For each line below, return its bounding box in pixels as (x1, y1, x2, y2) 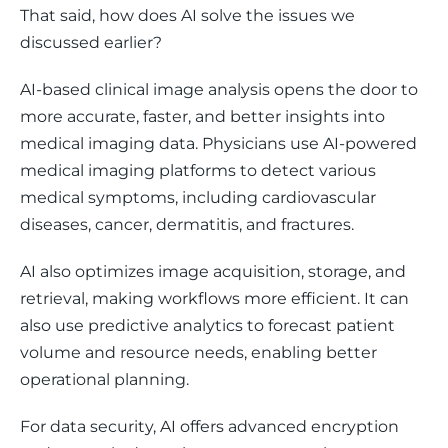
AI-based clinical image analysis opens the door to (20, 80, 422, 99)
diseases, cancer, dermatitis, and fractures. (20, 215, 358, 234)
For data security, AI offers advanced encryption (20, 417, 403, 436)
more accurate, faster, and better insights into (20, 107, 389, 126)
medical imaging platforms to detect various (20, 161, 380, 180)
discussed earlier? (20, 33, 170, 52)
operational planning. (20, 370, 189, 389)
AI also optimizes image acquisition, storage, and (20, 262, 410, 281)
